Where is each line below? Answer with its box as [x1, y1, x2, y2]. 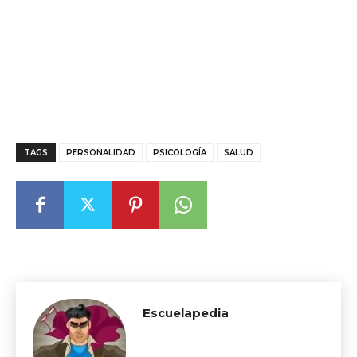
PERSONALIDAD [66, 147, 135, 158]
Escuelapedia [143, 304, 229, 320]
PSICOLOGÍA [153, 147, 206, 158]
